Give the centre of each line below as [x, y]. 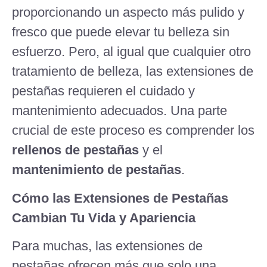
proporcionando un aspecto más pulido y [128, 13]
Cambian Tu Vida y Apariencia [104, 218]
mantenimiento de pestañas [97, 170]
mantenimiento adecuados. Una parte [119, 111]
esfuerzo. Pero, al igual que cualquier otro [131, 52]
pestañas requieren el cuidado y [103, 91]
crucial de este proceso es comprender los [133, 131]
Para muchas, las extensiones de [107, 246]
